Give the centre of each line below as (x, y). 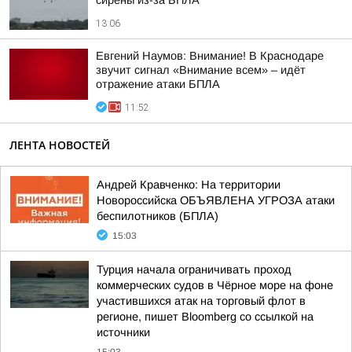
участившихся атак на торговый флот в (201, 301)
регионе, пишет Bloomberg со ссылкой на (205, 317)
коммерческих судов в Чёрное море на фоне (215, 285)
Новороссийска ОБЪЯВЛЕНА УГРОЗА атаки (216, 200)
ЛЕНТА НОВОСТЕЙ (60, 145)
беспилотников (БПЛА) (158, 216)
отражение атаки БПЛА (158, 84)
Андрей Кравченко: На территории (189, 185)
